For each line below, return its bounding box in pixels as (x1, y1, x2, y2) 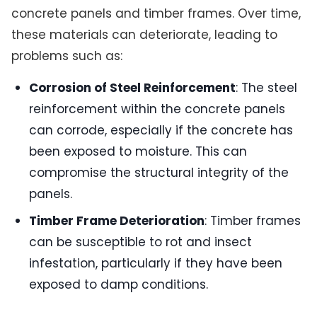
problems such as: (11, 47, 122, 64)
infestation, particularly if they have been (29, 255, 283, 272)
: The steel (236, 79, 298, 97)
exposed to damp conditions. (29, 276, 209, 294)
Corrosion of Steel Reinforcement (29, 79, 236, 97)
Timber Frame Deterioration (29, 212, 205, 230)
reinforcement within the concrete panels (29, 100, 286, 118)
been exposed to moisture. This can (29, 143, 248, 161)
